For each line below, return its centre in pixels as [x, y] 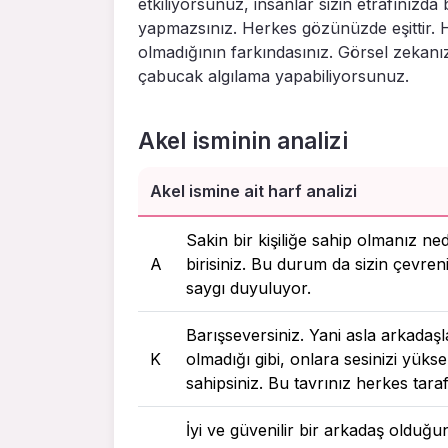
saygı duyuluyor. [248, 287]
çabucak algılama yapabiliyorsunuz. [273, 75]
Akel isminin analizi [243, 140]
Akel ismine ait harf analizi [253, 190]
